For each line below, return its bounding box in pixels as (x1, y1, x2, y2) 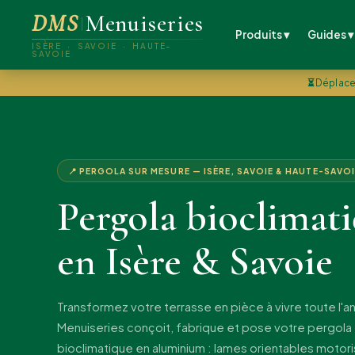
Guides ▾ (307, 28, 353, 42)
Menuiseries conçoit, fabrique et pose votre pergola (57, 319, 352, 334)
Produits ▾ (235, 28, 289, 42)
